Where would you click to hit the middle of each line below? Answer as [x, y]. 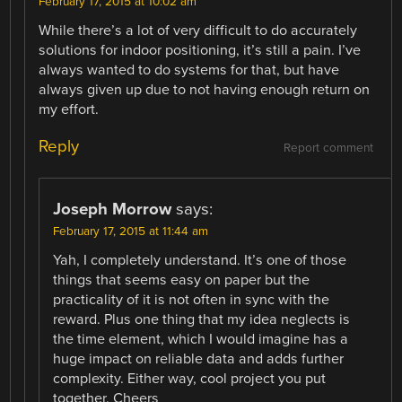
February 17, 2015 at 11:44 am [131, 231]
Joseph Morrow [113, 209]
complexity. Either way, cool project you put [190, 378]
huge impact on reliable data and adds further [199, 358]
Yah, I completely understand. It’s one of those [200, 260]
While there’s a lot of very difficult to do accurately [198, 30]
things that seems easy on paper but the [182, 280]
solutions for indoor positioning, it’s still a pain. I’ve [200, 50]
